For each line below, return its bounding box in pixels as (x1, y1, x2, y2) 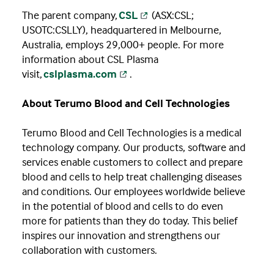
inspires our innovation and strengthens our (22, 228, 220, 243)
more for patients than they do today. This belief (22, 213, 237, 228)
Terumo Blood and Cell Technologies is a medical (22, 125, 242, 140)
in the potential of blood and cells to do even (22, 199, 223, 213)
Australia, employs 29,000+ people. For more (22, 37, 224, 52)
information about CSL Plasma (22, 52, 158, 67)
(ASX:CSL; (150, 8, 194, 23)
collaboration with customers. (22, 243, 157, 257)
